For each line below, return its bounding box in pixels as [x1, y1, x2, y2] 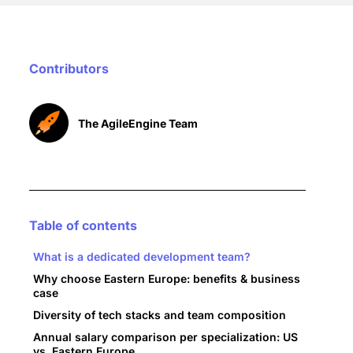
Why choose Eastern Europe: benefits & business [33, 272, 300, 286]
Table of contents [29, 217, 137, 234]
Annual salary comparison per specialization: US [33, 330, 298, 344]
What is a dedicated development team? [33, 250, 251, 264]
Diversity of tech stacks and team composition [33, 308, 286, 322]
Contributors [29, 61, 109, 77]
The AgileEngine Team [78, 116, 198, 130]
